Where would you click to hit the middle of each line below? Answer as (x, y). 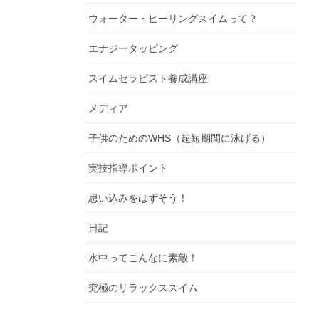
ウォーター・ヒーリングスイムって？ (173, 19)
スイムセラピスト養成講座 (148, 79)
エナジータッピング (133, 49)
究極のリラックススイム (143, 288)
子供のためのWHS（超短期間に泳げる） (179, 138)
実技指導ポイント (128, 168)
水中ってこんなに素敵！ (143, 258)
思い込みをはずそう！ (138, 198)
